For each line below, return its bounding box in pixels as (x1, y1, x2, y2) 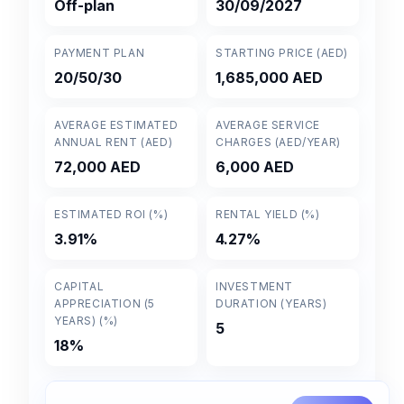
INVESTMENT (216, 279, 293, 293)
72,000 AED (54, 157, 141, 176)
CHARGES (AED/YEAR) (216, 134, 341, 149)
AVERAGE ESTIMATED (54, 117, 179, 132)
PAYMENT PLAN (54, 45, 145, 60)
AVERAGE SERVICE (216, 117, 320, 132)
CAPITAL (54, 279, 105, 293)
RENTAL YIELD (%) (216, 207, 320, 221)
